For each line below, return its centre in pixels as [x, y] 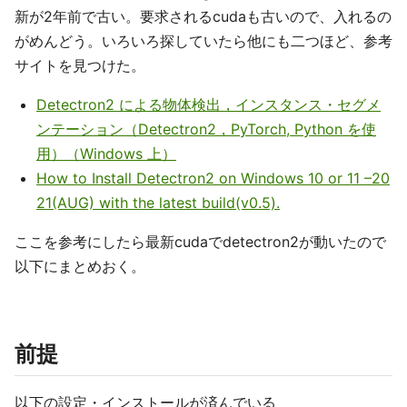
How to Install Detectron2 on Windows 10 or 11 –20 [213, 178]
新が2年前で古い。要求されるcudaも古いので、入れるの [203, 16]
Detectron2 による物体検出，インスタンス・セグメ [208, 104]
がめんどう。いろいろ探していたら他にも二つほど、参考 [203, 41]
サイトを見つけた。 [80, 65]
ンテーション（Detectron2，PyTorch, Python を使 [206, 129]
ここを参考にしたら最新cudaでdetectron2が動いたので [200, 242]
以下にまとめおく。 [80, 266]
